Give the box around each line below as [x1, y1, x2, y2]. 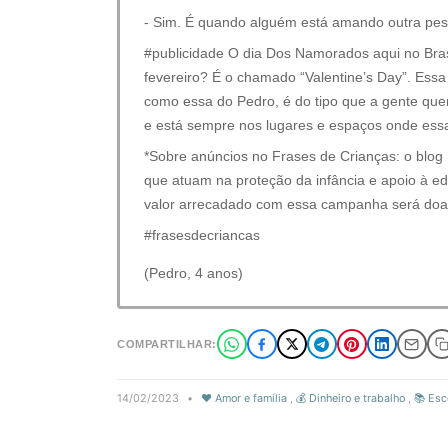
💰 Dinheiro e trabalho [296, 391, 405, 405]
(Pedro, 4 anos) [144, 265, 243, 281]
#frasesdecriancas [144, 227, 260, 243]
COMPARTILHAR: [117, 338, 217, 350]
